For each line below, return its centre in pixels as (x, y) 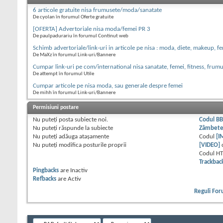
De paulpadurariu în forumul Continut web (81, 36)
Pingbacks (46, 170)
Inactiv (79, 170)
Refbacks (45, 179)
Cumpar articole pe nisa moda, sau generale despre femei (108, 86)
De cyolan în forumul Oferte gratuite (73, 17)
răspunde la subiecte (85, 128)
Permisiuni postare (56, 107)
